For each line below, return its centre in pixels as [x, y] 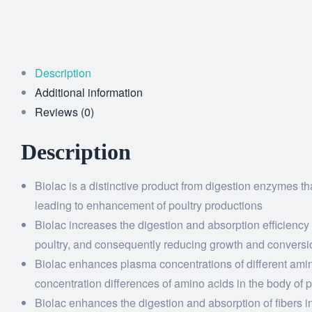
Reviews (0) [64, 112]
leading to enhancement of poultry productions [149, 205]
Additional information [89, 92]
